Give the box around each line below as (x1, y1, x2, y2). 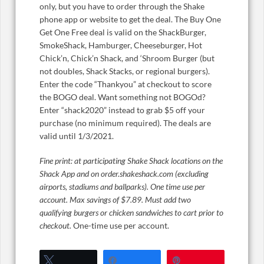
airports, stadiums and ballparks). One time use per (39, 181, 205, 192)
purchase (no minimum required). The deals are (39, 118, 211, 128)
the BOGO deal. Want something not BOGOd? (39, 92, 206, 103)
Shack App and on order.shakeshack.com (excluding (39, 169, 209, 179)
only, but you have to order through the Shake (39, 1, 204, 12)
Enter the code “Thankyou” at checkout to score (39, 79, 212, 90)
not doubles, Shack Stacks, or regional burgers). (39, 66, 210, 77)
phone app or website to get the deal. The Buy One (39, 14, 221, 25)
